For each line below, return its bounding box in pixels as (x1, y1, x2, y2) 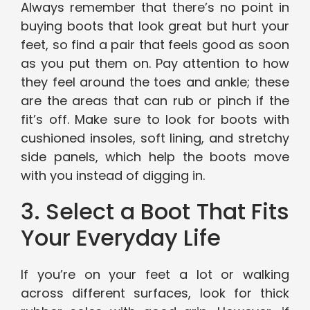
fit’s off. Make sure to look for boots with (21, 111, 289, 129)
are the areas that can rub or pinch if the (21, 92, 289, 110)
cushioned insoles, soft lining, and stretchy (21, 129, 289, 147)
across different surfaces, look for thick (21, 284, 289, 302)
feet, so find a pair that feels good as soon (21, 36, 289, 54)
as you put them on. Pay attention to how (21, 55, 289, 73)
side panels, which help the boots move (21, 148, 289, 166)
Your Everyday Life (21, 222, 221, 254)
